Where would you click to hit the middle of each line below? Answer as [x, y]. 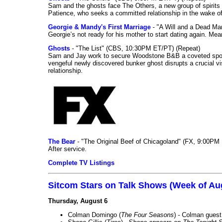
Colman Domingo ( [94, 215]
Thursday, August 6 [78, 201]
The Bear [62, 141]
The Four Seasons [147, 215]
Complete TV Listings [81, 163]
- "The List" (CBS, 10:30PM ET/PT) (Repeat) [135, 48]
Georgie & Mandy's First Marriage [99, 27]
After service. [67, 149]
